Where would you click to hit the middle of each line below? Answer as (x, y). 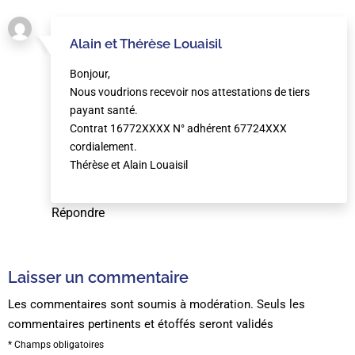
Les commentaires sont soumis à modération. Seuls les (157, 304)
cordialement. (103, 146)
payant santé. (104, 110)
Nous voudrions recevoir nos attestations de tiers (190, 92)
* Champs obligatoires (56, 344)
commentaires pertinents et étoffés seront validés (141, 324)
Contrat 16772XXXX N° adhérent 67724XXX (178, 128)
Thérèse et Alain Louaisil (129, 164)
